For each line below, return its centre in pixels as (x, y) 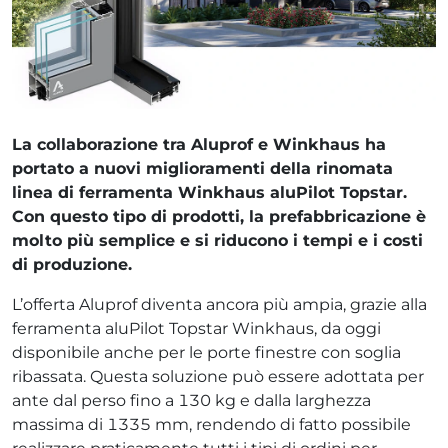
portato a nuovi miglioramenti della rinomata (202, 168)
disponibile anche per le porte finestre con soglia (206, 352)
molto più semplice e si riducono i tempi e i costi (217, 240)
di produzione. (72, 264)
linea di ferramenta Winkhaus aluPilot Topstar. (209, 192)
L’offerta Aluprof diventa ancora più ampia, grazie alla (219, 304)
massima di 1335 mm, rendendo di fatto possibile (211, 424)
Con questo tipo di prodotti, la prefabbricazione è (219, 216)
